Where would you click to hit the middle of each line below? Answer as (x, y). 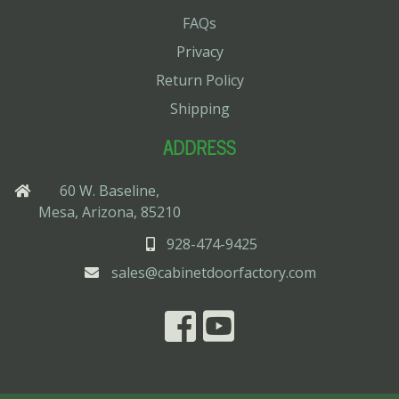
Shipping (199, 108)
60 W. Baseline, (110, 190)
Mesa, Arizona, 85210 (110, 212)
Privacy (199, 51)
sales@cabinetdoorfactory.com (214, 272)
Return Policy (199, 80)
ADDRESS (199, 147)
